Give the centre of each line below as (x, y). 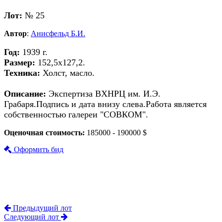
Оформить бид (38, 150)
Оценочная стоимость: (45, 133)
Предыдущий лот (41, 208)
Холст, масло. (67, 73)
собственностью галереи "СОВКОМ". (76, 114)
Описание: (25, 93)
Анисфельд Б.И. (58, 34)
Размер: (20, 62)
